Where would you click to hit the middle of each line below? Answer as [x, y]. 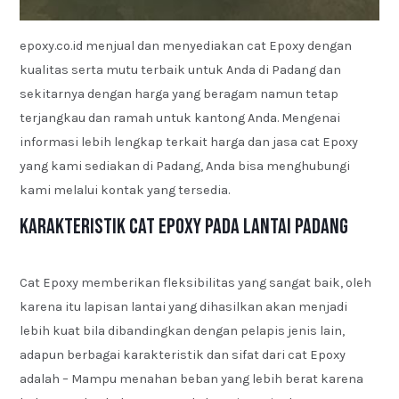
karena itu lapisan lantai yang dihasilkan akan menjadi [184, 307]
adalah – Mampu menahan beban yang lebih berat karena [192, 379]
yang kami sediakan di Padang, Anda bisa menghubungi [185, 166]
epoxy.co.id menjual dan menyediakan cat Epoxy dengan [186, 45]
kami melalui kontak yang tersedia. [125, 190]
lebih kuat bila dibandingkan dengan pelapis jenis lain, [183, 331]
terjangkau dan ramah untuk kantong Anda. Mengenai [180, 118]
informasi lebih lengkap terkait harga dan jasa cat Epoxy [189, 142]
